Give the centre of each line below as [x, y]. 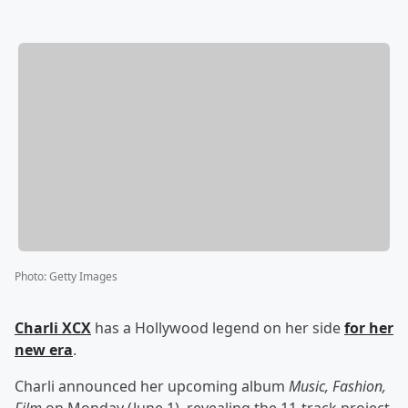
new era [44, 350]
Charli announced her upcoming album [152, 387]
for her [369, 328]
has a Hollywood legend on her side [218, 328]
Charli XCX [53, 328]
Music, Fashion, [337, 387]
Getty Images [83, 277]
